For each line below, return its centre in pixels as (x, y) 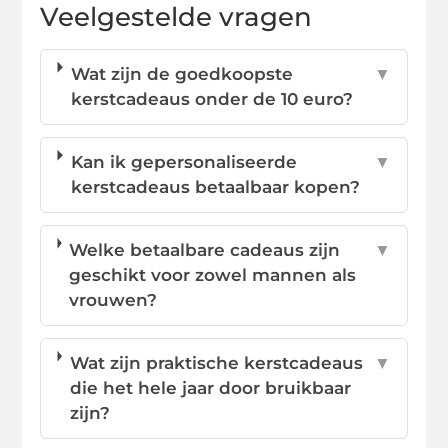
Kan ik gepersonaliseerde (183, 161)
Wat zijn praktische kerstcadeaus (216, 362)
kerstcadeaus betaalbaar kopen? (215, 186)
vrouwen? (113, 299)
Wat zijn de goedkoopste (181, 73)
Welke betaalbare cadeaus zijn (205, 249)
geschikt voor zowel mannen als (213, 274)
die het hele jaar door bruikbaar (210, 387)
